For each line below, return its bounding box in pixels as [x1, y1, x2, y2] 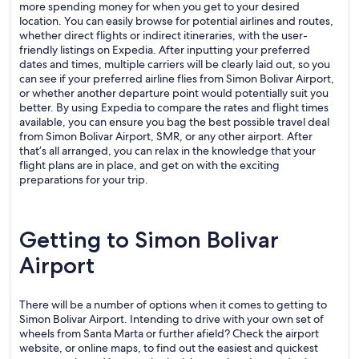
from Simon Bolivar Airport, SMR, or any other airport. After [19, 129, 313, 143]
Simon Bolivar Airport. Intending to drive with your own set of [19, 312, 324, 326]
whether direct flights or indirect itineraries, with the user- [19, 28, 308, 42]
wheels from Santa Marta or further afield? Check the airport [19, 326, 319, 341]
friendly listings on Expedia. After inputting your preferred [19, 42, 310, 57]
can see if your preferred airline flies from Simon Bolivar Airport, [19, 71, 334, 86]
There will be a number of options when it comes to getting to [19, 297, 327, 312]
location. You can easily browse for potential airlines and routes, [19, 14, 333, 28]
